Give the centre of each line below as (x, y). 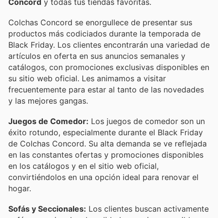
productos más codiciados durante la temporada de (104, 33)
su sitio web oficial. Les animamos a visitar (87, 78)
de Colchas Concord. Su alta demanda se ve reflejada (108, 143)
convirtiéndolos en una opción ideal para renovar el (103, 177)
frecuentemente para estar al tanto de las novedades (106, 89)
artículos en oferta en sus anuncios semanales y (97, 56)
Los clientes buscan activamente (147, 209)
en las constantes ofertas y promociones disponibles (106, 154)
